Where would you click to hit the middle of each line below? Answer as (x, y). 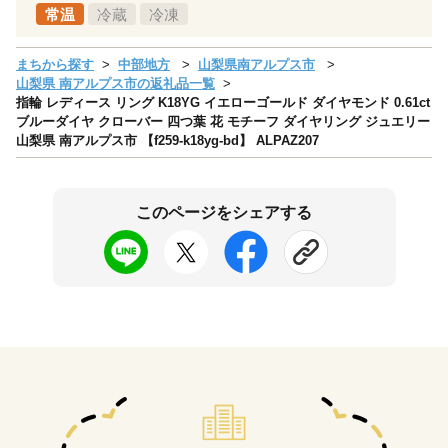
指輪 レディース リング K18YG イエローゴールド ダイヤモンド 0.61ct (223, 102)
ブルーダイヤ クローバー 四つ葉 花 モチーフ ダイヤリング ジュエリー (223, 121)
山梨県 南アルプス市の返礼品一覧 (115, 83)
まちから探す (55, 64)
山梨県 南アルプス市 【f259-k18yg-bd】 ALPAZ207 (167, 140)
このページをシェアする (224, 212)
